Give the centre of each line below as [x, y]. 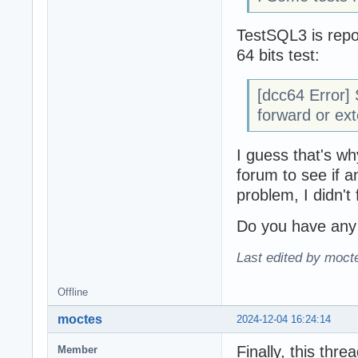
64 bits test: [278, 56]
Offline [73, 292]
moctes [80, 319]
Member [78, 349]
